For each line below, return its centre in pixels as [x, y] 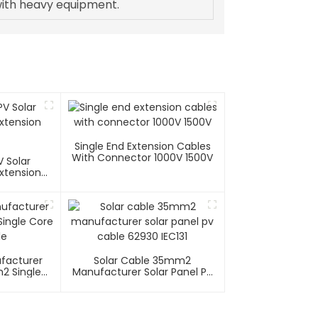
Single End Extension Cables [142, 147]
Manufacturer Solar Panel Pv [143, 272]
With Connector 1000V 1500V [143, 158]
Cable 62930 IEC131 [143, 284]
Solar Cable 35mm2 [143, 261]
